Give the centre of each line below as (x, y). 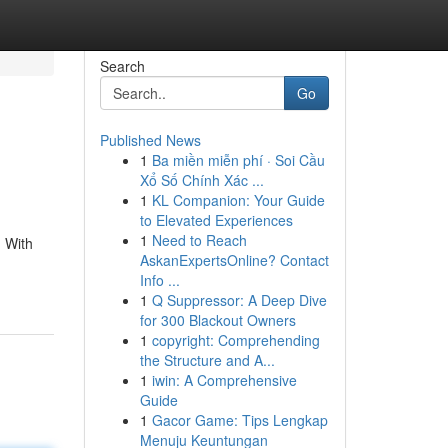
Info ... (159, 280)
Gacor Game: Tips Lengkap (239, 420)
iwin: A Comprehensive (224, 380)
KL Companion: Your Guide (238, 200)
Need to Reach (199, 240)
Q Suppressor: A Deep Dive (239, 300)
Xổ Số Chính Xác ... (201, 180)
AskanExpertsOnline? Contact (234, 260)
